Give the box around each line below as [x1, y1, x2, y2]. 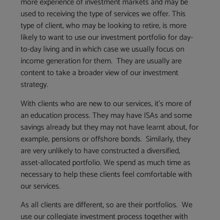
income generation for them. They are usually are [21, 55, 182, 68]
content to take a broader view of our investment [21, 66, 179, 80]
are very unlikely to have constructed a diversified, [21, 144, 181, 158]
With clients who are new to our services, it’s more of [21, 97, 192, 110]
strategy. [21, 78, 49, 92]
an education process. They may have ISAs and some [21, 109, 192, 122]
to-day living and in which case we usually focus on [21, 43, 185, 56]
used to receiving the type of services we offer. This [21, 7, 186, 21]
